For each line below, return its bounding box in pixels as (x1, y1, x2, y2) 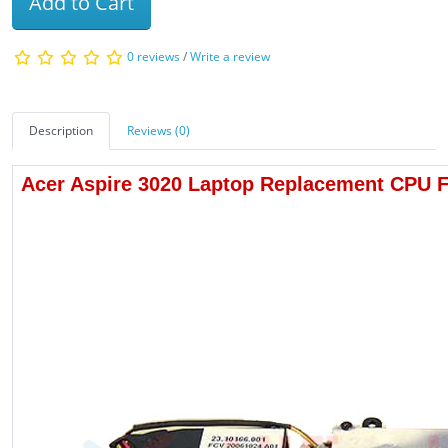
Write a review (190, 47, 270, 65)
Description (29, 121, 93, 139)
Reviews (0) (127, 121, 190, 139)
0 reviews (127, 47, 180, 65)
